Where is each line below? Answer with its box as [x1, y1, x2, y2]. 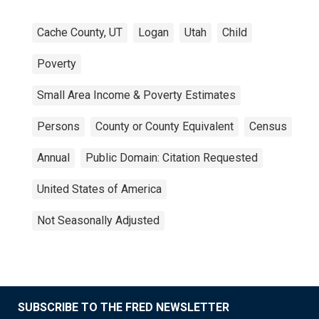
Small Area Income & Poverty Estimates [37, 88, 236, 102]
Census [249, 120, 287, 133]
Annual [37, 151, 70, 164]
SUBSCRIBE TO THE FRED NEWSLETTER [18, 300, 229, 314]
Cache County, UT [37, 26, 122, 39]
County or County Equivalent [95, 120, 234, 133]
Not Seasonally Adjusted [37, 214, 159, 227]
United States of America [37, 182, 162, 196]
